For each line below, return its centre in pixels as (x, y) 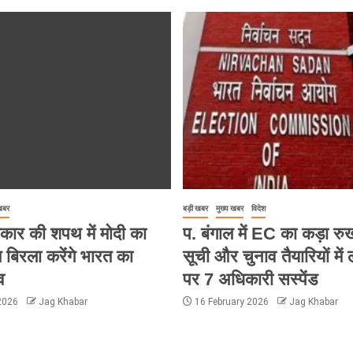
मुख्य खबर (229, 208)
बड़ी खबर (195, 208)
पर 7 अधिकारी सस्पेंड (250, 279)
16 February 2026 (231, 301)
